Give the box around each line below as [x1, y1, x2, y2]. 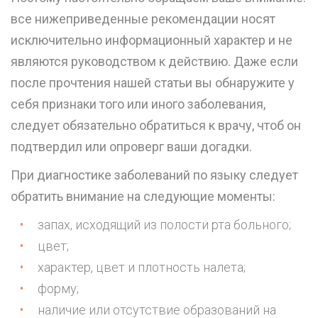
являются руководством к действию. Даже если [11, 54, 298, 70]
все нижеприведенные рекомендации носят [11, 11, 275, 27]
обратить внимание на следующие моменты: [11, 189, 275, 204]
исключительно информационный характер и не [11, 33, 292, 48]
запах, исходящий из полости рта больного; [38, 217, 291, 233]
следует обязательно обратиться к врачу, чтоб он [11, 118, 301, 133]
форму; [38, 281, 79, 297]
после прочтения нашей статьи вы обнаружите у [11, 75, 295, 91]
